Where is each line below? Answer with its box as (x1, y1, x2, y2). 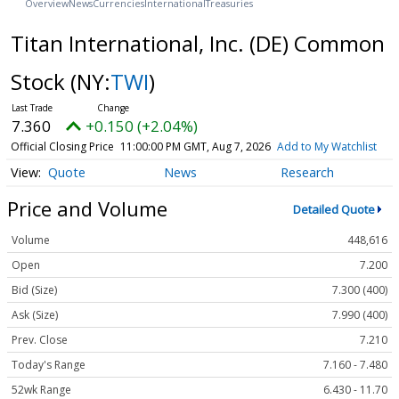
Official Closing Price (10, 138, 114, 154)
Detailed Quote (292, 200, 375, 217)
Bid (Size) (12, 282, 57, 298)
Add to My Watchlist (276, 138, 377, 154)
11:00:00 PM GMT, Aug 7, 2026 (119, 138, 271, 154)
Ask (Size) (12, 307, 58, 323)
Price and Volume (7, 195, 167, 223)
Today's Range (12, 357, 85, 373)
